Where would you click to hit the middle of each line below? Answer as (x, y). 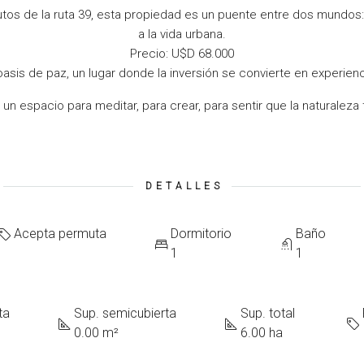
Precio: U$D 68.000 (182, 54)
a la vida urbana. (182, 34)
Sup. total (268, 313)
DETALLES (184, 186)
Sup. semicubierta (125, 313)
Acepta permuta (60, 234)
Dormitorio (201, 234)
